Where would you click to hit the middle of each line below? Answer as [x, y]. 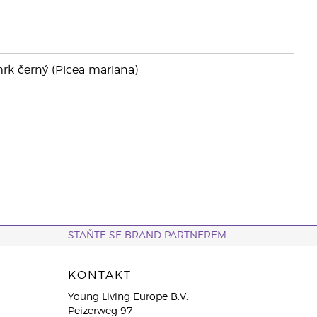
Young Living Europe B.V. [128, 297]
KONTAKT [99, 275]
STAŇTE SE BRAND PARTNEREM [147, 236]
